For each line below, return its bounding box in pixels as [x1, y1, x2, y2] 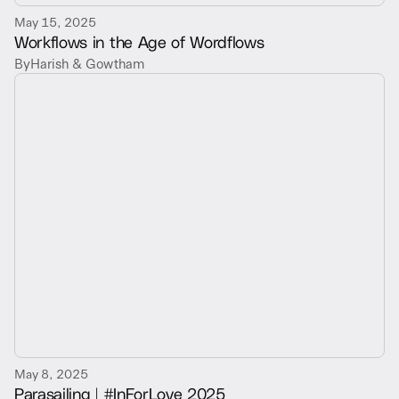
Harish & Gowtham [30, 52, 144, 74]
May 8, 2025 [14, 362, 88, 383]
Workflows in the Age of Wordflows [14, 30, 265, 52]
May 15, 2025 [14, 11, 96, 31]
